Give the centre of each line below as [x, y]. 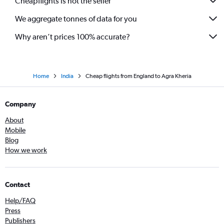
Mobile [15, 130]
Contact [17, 185]
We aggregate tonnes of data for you [76, 18]
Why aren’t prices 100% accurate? [72, 36]
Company [20, 104]
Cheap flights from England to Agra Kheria [138, 76]
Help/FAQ [20, 201]
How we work [26, 150]
